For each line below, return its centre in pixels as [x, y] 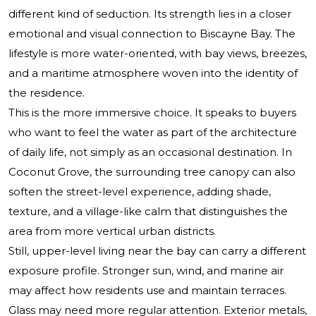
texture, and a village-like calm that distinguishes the [148, 212]
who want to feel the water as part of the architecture [153, 133]
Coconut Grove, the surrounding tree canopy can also [152, 172]
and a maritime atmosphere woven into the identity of [153, 73]
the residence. [47, 93]
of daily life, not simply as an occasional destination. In [150, 152]
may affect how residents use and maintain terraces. [147, 291]
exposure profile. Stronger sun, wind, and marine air [146, 271]
